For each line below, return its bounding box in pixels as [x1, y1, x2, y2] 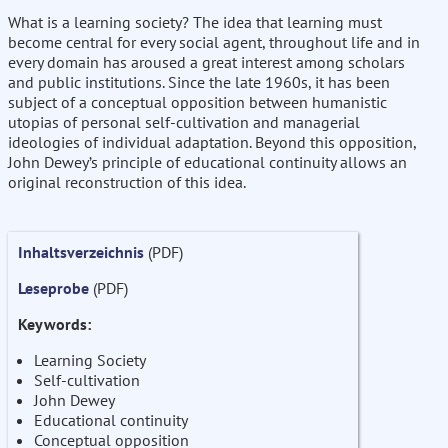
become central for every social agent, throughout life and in [8, 32, 420, 53]
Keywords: [18, 314, 91, 335]
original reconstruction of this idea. [8, 172, 246, 193]
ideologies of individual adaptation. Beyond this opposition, [8, 132, 416, 153]
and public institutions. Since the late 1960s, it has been [8, 72, 390, 93]
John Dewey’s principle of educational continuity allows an [8, 152, 407, 173]
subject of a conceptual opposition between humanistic [8, 92, 387, 113]
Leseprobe [18, 278, 89, 299]
